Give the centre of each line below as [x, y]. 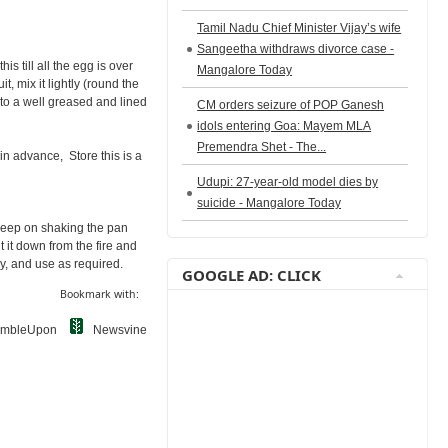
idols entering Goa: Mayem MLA [284, 126]
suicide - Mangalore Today [269, 203]
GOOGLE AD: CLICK [252, 275]
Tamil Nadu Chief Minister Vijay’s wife [299, 28]
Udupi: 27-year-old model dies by [288, 182]
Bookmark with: [100, 294]
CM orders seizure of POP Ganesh [291, 105]
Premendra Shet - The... [262, 147]
